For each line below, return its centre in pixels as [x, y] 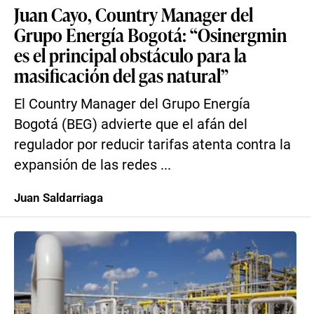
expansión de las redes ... [93, 165]
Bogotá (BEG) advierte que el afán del [131, 124]
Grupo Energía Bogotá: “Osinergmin [150, 34]
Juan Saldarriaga [59, 198]
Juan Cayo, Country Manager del [134, 14]
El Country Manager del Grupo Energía [132, 104]
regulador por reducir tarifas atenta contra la [152, 145]
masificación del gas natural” [121, 75]
